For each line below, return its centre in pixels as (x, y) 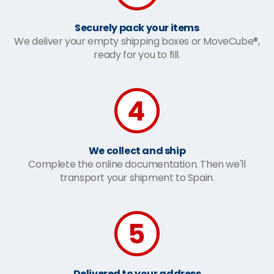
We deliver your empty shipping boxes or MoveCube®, (137, 41)
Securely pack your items (137, 28)
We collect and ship (137, 150)
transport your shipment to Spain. (137, 177)
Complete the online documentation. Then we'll (137, 164)
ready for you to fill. (137, 54)
